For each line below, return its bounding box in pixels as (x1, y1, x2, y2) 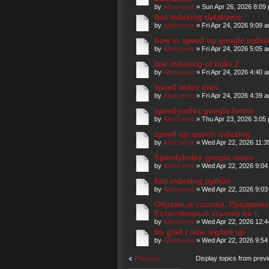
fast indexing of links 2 (154, 59, 239, 68)
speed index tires (154, 83, 218, 92)
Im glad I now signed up (154, 228, 245, 237)
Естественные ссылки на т (154, 209, 258, 218)
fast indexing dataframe (154, 13, 241, 22)
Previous (134, 255, 160, 262)
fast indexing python (154, 177, 231, 186)
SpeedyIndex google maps (154, 153, 253, 162)
